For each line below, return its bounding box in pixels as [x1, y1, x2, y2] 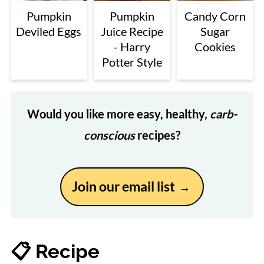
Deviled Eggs [16, 24, 82, 38]
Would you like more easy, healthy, [27, 106, 210, 121]
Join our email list [71, 178, 177, 194]
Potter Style [101, 54, 162, 69]
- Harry [113, 39, 150, 54]
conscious [84, 127, 135, 142]
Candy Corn [184, 8, 246, 23]
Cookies [194, 39, 236, 54]
